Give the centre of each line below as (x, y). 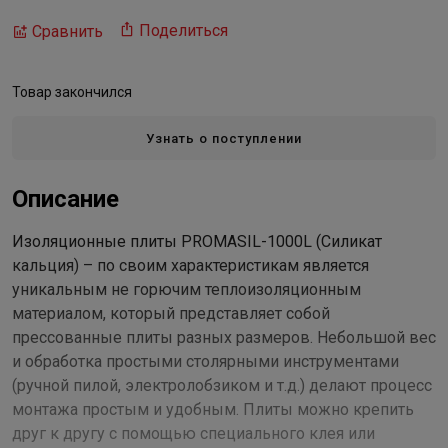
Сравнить (67, 31)
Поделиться (183, 30)
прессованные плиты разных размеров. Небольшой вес (224, 337)
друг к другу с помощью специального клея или (193, 433)
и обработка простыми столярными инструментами (205, 361)
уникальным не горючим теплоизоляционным (186, 289)
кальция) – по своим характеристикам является (190, 265)
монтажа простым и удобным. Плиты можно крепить (213, 409)
